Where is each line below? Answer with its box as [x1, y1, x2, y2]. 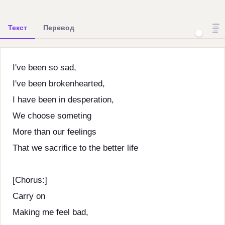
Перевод [43, 24, 74, 32]
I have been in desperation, [13, 95, 114, 104]
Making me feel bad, [13, 207, 88, 217]
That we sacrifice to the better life [13, 143, 138, 153]
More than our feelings [13, 127, 96, 137]
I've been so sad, [13, 63, 76, 72]
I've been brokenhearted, [13, 79, 105, 88]
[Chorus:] [13, 175, 47, 185]
